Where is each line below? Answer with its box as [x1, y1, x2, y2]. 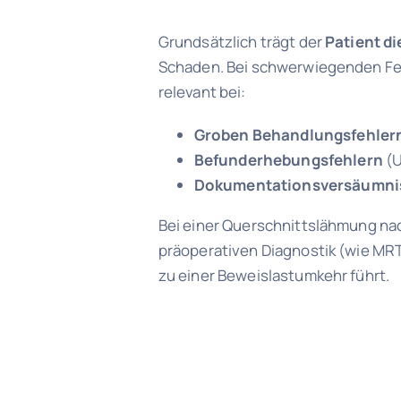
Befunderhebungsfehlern [193, 149, 383, 171]
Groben [193, 124, 250, 146]
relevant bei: [158, 81, 246, 103]
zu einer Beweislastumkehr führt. [158, 265, 390, 286]
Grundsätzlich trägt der [158, 31, 326, 53]
